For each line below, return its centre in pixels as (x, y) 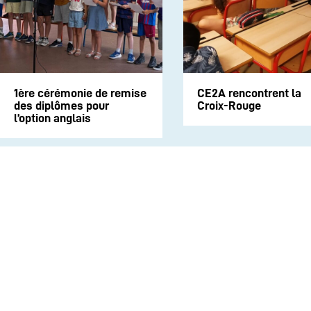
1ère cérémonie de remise (80, 93)
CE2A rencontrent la (249, 93)
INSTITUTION (196, 263)
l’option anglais (52, 118)
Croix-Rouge (229, 106)
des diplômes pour (61, 106)
